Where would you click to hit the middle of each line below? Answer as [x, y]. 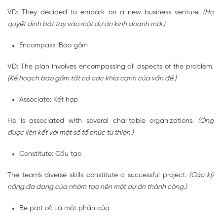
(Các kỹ [202, 176]
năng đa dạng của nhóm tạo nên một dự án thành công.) [97, 187]
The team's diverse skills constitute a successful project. [98, 176]
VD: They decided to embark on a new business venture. [105, 13]
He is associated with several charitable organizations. [101, 121]
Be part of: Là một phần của [64, 209]
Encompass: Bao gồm [54, 46]
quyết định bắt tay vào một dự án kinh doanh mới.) [86, 25]
